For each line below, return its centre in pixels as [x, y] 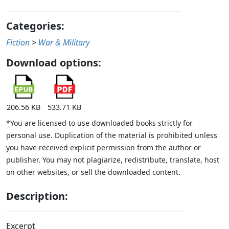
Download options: [54, 63]
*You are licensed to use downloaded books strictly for [99, 123]
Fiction [18, 43]
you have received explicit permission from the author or [104, 148]
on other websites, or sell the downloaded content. [93, 172]
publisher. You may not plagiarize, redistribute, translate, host [113, 160]
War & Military [64, 43]
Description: [37, 196]
